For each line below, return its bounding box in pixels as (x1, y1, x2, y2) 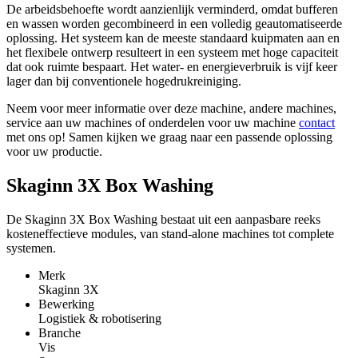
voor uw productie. (6, 144, 102, 158)
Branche (38, 325, 81, 340)
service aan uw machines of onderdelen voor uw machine (6, 115, 299, 129)
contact (299, 115, 335, 129)
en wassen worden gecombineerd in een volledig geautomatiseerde (6, 16, 342, 30)
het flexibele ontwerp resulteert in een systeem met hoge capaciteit (6, 45, 338, 59)
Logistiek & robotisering (38, 311, 161, 325)
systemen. (6, 241, 56, 255)
